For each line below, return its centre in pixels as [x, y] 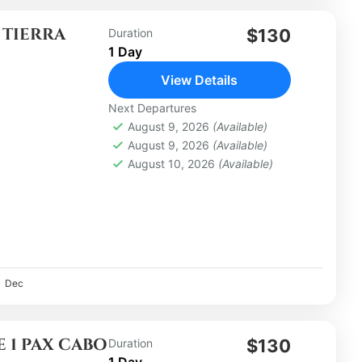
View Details [200, 80]
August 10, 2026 [173, 163]
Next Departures [152, 107]
